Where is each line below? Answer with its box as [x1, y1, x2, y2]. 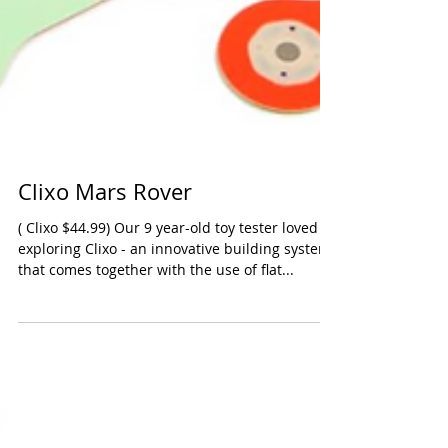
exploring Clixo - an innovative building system [18, 294, 331, 313]
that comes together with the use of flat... [18, 315, 294, 334]
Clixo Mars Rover [18, 232, 192, 261]
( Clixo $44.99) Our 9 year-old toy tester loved [18, 273, 62, 292]
